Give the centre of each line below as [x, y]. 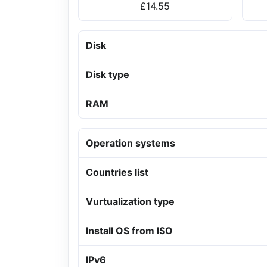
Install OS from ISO [129, 231]
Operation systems [131, 143]
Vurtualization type [130, 202]
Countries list [117, 173]
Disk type [108, 75]
